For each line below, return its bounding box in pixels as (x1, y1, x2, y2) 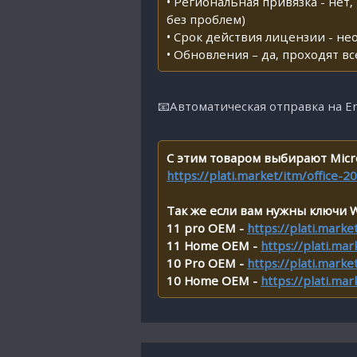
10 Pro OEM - (167, 255, 247, 271)
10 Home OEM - (167, 273, 261, 288)
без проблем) (167, 11, 245, 27)
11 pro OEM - (167, 220, 247, 236)
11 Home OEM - (167, 237, 261, 253)
